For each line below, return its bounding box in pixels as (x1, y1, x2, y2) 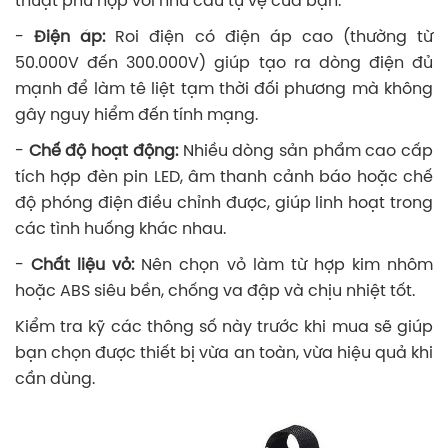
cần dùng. (15, 370, 95, 388)
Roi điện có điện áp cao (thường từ (105, 28, 434, 46)
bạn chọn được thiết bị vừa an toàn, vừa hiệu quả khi (15, 344, 433, 362)
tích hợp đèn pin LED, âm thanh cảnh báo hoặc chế (15, 168, 433, 186)
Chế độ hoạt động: (28, 142, 183, 160)
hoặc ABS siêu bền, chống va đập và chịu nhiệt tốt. (15, 282, 415, 300)
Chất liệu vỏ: (31, 256, 142, 274)
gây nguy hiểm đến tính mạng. (15, 106, 258, 124)
